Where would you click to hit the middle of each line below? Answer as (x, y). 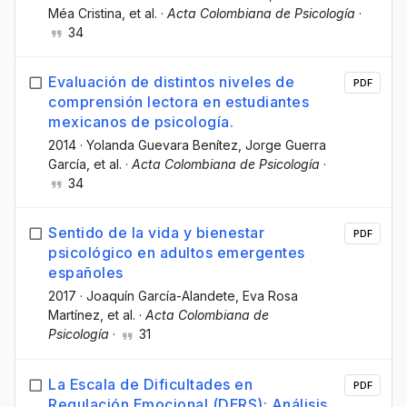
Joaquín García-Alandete (161, 296)
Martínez (74, 315)
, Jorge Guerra (282, 145)
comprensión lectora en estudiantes (179, 102)
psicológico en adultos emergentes (177, 253)
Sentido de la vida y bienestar (156, 233)
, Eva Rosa (267, 296)
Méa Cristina (85, 14)
